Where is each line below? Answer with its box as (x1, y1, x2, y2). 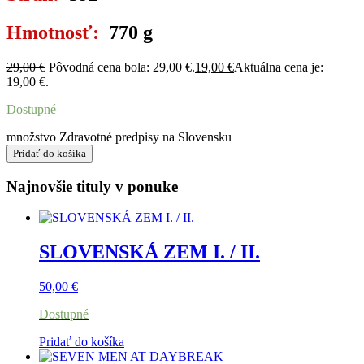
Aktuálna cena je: (234, 59, 323, 74)
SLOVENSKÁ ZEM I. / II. (39, 241, 260, 263)
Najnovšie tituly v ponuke (6, 177, 178, 195)
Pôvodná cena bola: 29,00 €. (49, 59, 195, 74)
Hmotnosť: (6, 21, 109, 43)
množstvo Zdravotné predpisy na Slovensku (6, 129, 232, 144)
